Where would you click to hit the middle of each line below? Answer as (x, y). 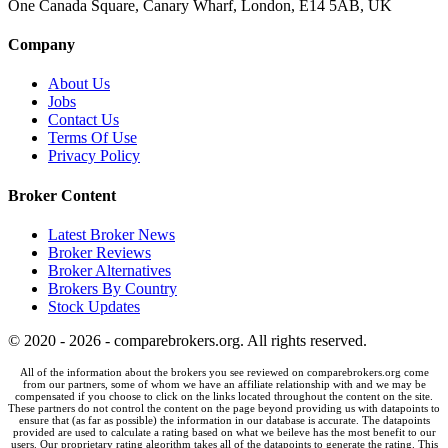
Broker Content (62, 195)
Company (41, 45)
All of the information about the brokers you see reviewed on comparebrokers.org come (224, 371)
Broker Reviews (99, 252)
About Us (79, 84)
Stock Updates (94, 306)
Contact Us (83, 120)
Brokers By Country (112, 288)
